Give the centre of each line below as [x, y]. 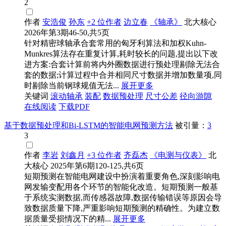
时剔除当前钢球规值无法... [72, 86]
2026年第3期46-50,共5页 [67, 33]
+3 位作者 [104, 155]
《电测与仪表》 [178, 155]
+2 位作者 [104, 22]
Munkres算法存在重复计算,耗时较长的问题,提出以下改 [121, 54]
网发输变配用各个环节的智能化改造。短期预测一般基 [121, 187]
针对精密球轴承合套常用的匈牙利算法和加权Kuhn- [115, 43]
